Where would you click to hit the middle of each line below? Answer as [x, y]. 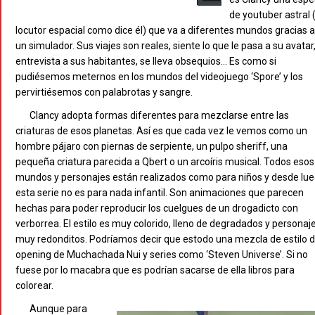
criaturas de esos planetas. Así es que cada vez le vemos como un [161, 131]
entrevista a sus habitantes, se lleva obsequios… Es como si [146, 62]
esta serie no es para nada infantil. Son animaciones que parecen [160, 193]
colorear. [34, 286]
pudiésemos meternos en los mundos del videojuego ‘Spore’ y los [159, 77]
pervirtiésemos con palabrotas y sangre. [104, 92]
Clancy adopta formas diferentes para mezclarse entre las [159, 116]
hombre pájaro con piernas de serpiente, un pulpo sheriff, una [152, 147]
